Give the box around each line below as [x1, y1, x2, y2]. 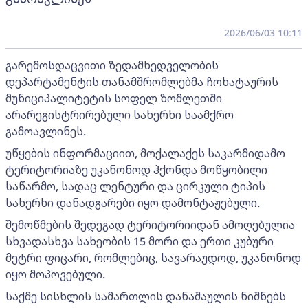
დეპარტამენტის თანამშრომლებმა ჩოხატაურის [5, 74, 278, 89]
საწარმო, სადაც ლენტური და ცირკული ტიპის [5, 179, 265, 194]
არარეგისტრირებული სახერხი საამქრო [5, 107, 234, 122]
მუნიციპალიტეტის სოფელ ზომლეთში [5, 91, 222, 106]
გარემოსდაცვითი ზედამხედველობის [5, 58, 219, 73]
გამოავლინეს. [5, 124, 86, 139]
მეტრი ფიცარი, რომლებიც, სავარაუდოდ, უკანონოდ [5, 250, 301, 265]
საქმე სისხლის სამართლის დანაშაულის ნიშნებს [5, 289, 286, 304]
